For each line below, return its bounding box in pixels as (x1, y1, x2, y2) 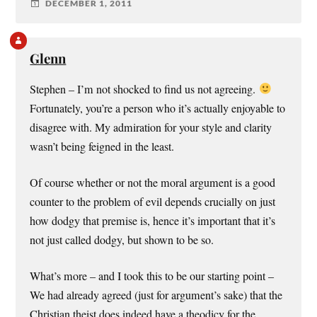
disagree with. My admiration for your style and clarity (30, 119, 272, 135)
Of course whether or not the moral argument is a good (30, 174, 276, 190)
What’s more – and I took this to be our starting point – (30, 268, 275, 284)
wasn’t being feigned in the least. (30, 138, 175, 154)
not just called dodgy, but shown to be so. (30, 231, 214, 248)
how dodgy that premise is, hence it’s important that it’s (30, 212, 276, 229)
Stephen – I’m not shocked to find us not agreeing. (30, 81, 259, 97)
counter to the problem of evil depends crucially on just (30, 193, 276, 209)
